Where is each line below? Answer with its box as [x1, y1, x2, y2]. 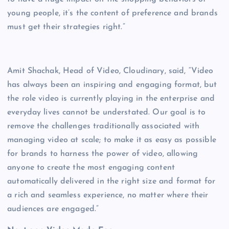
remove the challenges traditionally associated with [7, 122, 200, 131]
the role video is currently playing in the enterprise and [7, 95, 215, 103]
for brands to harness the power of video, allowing [7, 150, 198, 158]
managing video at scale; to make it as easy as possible [7, 136, 216, 145]
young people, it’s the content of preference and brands [7, 9, 218, 18]
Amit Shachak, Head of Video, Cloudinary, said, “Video [7, 67, 214, 76]
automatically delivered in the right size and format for [7, 177, 215, 186]
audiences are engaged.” [7, 205, 99, 214]
